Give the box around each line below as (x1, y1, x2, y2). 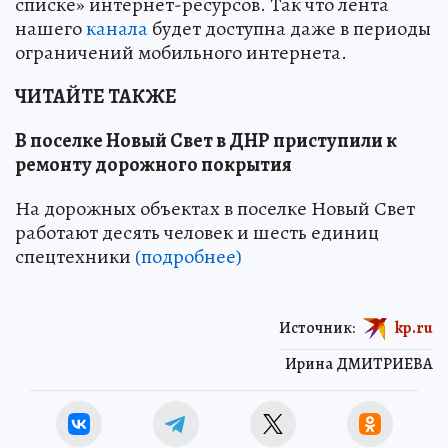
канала (86, 15, 148, 43)
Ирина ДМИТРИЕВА (285, 353, 433, 376)
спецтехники (15, 243, 135, 271)
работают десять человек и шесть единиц (15, 219, 379, 247)
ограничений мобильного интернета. (15, 39, 347, 67)
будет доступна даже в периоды (148, 15, 431, 43)
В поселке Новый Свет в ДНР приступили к (15, 127, 397, 155)
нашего (15, 15, 86, 43)
